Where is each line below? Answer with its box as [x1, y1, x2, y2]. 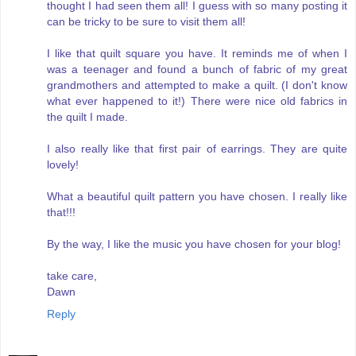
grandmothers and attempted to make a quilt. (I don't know [47, 79, 347, 92]
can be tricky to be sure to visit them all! [47, 15, 246, 29]
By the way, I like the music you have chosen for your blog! [47, 238, 341, 251]
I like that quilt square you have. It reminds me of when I [47, 47, 347, 60]
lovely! [47, 158, 79, 172]
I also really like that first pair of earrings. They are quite [47, 142, 347, 156]
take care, [47, 269, 97, 283]
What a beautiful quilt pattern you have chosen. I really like [47, 190, 347, 203]
